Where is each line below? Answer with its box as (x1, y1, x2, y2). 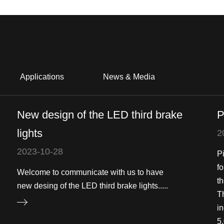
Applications (20, 72, 64, 81)
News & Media (103, 72, 155, 81)
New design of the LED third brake (17, 108, 182, 121)
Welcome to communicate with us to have (17, 168, 163, 176)
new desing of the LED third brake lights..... (17, 181, 168, 190)
